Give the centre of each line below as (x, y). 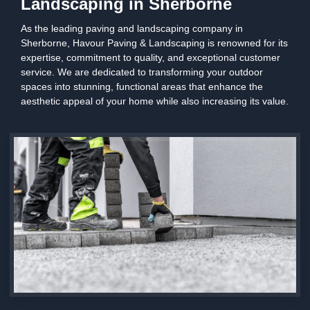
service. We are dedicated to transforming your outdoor (142, 72)
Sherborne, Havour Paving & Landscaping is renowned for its (154, 43)
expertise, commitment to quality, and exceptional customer (151, 57)
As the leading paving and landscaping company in (132, 28)
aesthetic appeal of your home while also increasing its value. (155, 101)
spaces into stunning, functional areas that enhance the (142, 86)
